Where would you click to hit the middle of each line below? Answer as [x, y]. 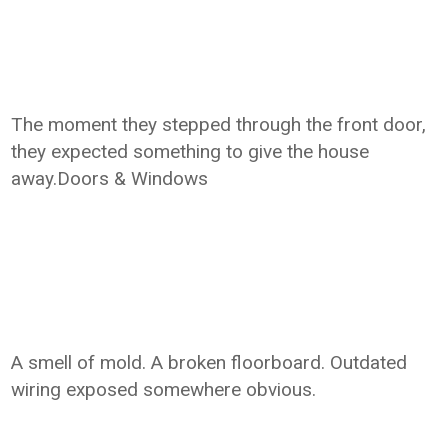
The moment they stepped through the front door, [219, 124]
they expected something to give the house [190, 151]
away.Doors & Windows [110, 178]
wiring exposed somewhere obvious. [164, 389]
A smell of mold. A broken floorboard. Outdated [209, 362]
